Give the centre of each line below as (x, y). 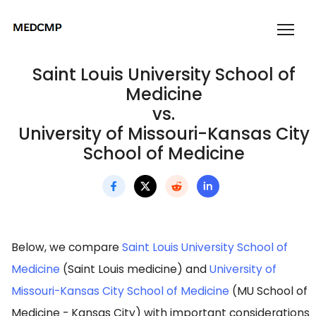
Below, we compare (67, 248)
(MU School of (268, 291)
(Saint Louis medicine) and (135, 269)
